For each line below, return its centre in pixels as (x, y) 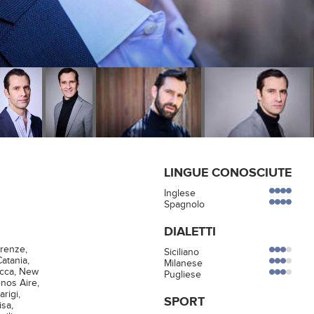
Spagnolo (184, 205)
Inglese (180, 193)
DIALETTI (190, 232)
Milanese (183, 264)
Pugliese (183, 275)
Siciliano (182, 252)
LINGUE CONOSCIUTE (228, 173)
